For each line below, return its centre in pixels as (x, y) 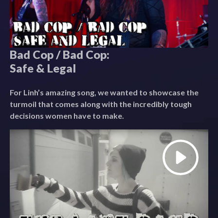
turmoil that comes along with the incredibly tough (101, 104)
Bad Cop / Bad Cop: (60, 55)
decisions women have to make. (67, 116)
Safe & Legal (43, 68)
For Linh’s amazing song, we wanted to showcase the (104, 92)
